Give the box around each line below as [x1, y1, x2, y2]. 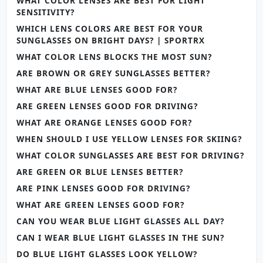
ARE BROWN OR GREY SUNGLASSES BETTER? [16, 67, 210, 79]
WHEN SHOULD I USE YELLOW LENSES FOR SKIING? [16, 133, 242, 144]
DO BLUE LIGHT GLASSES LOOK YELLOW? [16, 248, 197, 259]
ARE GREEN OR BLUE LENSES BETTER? [16, 166, 183, 177]
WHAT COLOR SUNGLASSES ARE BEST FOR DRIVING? [16, 149, 244, 161]
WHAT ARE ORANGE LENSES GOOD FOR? [16, 116, 192, 128]
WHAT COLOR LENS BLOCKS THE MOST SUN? [16, 50, 212, 62]
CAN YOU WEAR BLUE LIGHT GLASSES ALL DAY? [16, 215, 224, 227]
